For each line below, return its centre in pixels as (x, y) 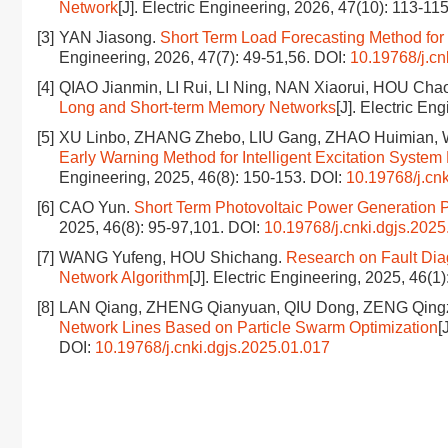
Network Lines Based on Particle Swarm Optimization (248, 327)
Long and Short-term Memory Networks (197, 107)
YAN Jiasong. (109, 37)
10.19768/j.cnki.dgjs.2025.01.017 (212, 347)
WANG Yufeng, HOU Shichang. (172, 257)
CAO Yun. (96, 207)
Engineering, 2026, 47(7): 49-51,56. (186, 57)
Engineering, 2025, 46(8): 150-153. (184, 177)
